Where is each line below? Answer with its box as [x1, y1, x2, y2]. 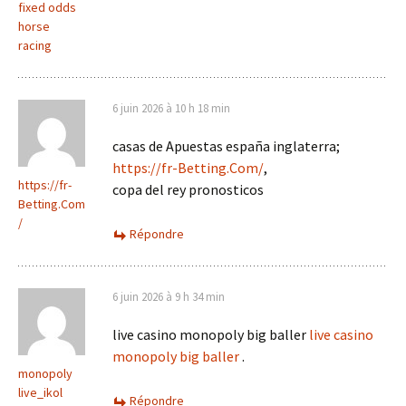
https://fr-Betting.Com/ [112, 159, 264, 178]
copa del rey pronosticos [112, 180, 264, 199]
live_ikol [18, 384, 63, 401]
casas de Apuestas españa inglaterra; [112, 137, 340, 156]
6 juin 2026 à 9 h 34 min [112, 289, 225, 305]
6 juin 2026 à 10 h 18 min [112, 101, 230, 117]
